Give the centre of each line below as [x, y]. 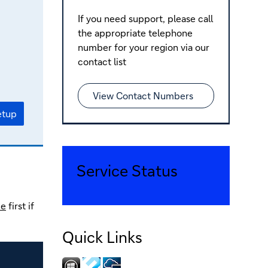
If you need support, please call [145, 18]
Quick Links [102, 237]
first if [20, 205]
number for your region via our [144, 47]
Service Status [127, 170]
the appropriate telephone [135, 32]
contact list [102, 61]
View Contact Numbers [143, 95]
